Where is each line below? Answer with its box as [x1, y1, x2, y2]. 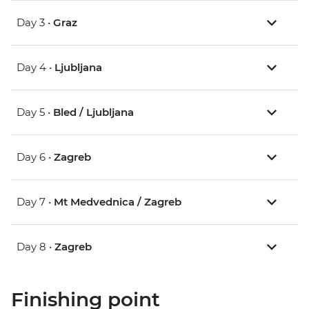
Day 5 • [17, 106, 53, 119]
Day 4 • [17, 61, 54, 74]
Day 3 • [17, 16, 53, 30]
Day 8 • [17, 240, 54, 254]
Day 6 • [17, 150, 54, 164]
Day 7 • [17, 195, 54, 209]
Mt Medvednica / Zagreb [54, 195, 181, 209]
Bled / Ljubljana [53, 106, 134, 119]
